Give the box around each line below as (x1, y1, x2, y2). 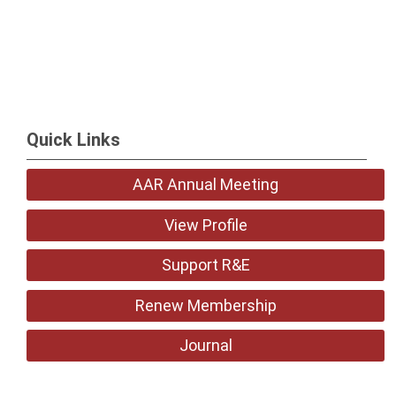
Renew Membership (134, 295, 277, 315)
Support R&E (161, 255, 250, 274)
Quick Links (27, 129, 120, 150)
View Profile (164, 215, 247, 234)
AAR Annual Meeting (133, 175, 279, 194)
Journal (179, 336, 232, 354)
